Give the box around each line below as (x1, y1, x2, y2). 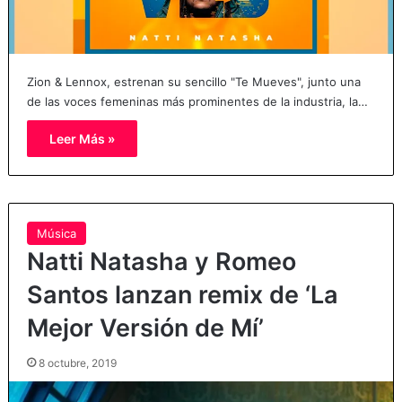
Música (36, 226, 76, 241)
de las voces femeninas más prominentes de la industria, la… (26, 94, 368, 109)
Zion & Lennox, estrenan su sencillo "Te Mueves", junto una (26, 74, 361, 90)
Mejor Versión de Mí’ (26, 313, 264, 344)
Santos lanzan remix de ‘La (26, 280, 338, 310)
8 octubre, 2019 (38, 356, 117, 371)
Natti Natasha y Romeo (26, 247, 296, 277)
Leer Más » (48, 131, 115, 147)
